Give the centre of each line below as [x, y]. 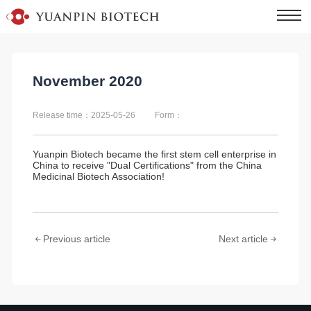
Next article [244, 239]
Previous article [76, 239]
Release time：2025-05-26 [84, 115]
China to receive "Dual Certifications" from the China [147, 165]
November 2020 [87, 81]
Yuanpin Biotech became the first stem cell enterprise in [154, 154]
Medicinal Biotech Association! [98, 176]
